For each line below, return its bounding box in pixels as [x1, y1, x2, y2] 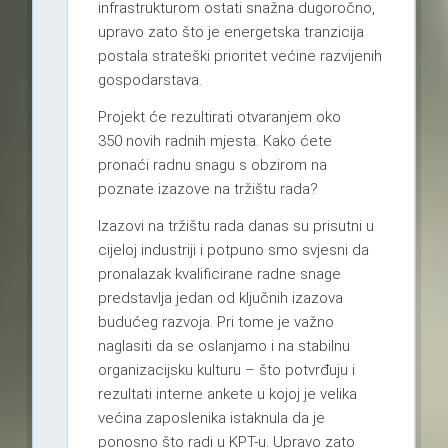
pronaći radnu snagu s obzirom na [97, 156, 327, 175]
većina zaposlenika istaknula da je [97, 409, 325, 428]
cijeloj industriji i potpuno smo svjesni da [97, 241, 369, 260]
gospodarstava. [97, 71, 202, 90]
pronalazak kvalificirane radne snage [97, 265, 341, 284]
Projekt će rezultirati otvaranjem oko [97, 108, 341, 127]
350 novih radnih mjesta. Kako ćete [97, 132, 332, 151]
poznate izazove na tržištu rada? [97, 180, 318, 199]
